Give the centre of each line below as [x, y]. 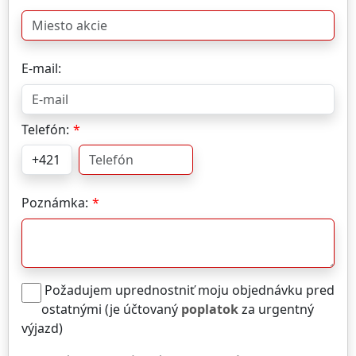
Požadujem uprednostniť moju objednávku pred [188, 290]
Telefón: [45, 129]
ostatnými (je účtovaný [111, 309]
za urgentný [276, 309]
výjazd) [42, 328]
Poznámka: [55, 203]
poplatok [210, 309]
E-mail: [41, 69]
